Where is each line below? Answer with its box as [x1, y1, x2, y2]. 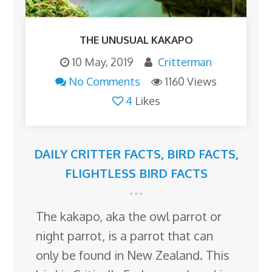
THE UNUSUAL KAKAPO [79, 33, 193, 46]
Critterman [158, 55, 212, 69]
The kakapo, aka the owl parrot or [36, 208, 222, 224]
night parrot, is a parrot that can [36, 227, 214, 243]
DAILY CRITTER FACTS [33, 145, 161, 161]
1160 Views [165, 74, 217, 88]
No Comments [69, 74, 140, 88]
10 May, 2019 [72, 55, 134, 69]
